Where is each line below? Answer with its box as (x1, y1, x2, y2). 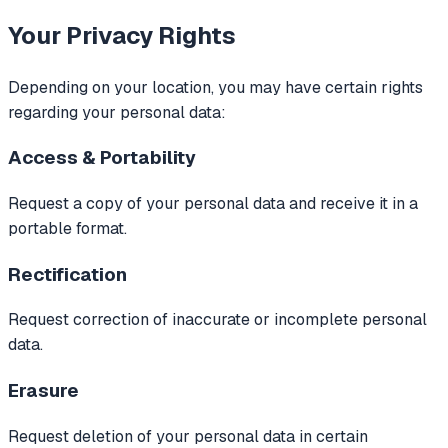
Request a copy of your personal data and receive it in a (8, 193, 418, 214)
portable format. (8, 218, 127, 239)
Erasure (8, 378, 79, 404)
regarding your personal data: (8, 101, 226, 123)
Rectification (8, 261, 127, 287)
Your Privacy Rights (8, 19, 236, 51)
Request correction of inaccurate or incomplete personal (8, 309, 427, 331)
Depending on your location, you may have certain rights (8, 76, 423, 98)
